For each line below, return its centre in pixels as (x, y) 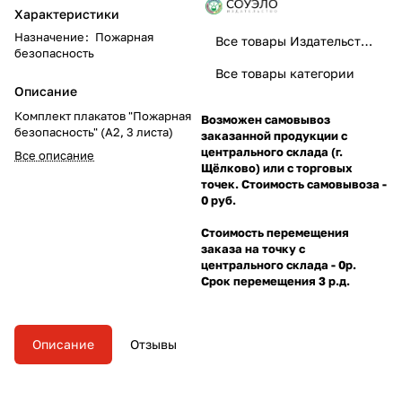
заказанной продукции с (274, 135)
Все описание (54, 155)
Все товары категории (285, 73)
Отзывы (153, 344)
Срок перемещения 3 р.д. (275, 280)
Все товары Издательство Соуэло (367, 40)
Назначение (49, 36)
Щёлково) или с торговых (277, 167)
